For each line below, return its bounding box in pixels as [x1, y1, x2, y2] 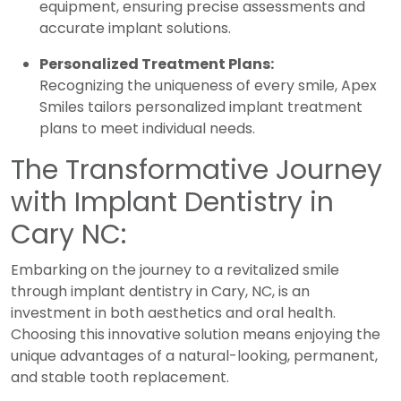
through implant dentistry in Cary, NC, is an [11, 280, 310, 302]
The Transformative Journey [11, 150, 382, 189]
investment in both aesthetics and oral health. [11, 302, 336, 323]
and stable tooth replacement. [11, 366, 229, 388]
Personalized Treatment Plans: [39, 53, 274, 74]
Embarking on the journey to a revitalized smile [11, 259, 339, 280]
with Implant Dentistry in [11, 183, 334, 221]
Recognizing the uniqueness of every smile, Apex [39, 74, 377, 96]
